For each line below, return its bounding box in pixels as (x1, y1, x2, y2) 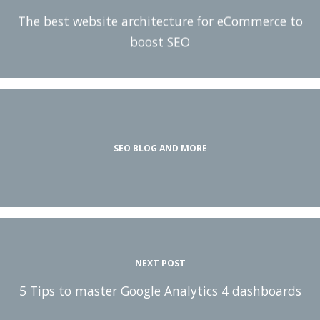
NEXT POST (134, 257, 186, 270)
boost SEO (130, 33, 190, 51)
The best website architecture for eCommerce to (17, 12, 303, 30)
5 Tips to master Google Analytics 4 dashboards (19, 282, 301, 300)
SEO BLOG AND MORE (113, 141, 207, 154)
